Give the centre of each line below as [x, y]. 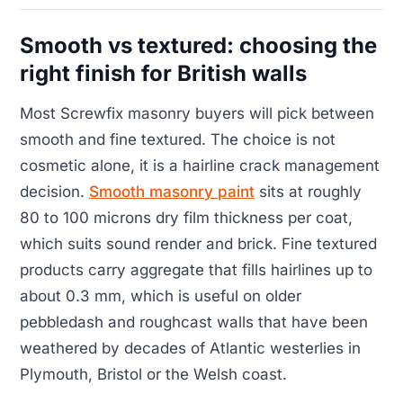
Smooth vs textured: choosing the [198, 46]
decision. [54, 191]
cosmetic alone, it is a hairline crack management [200, 165]
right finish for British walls [163, 74]
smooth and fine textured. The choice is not [178, 139]
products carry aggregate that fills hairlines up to [196, 269]
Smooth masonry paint [172, 191]
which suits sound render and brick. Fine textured [198, 243]
